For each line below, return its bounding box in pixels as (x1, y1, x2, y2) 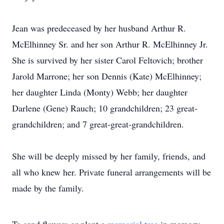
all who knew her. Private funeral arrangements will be (12, 166, 211, 178)
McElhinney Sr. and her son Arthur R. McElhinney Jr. (12, 38, 208, 50)
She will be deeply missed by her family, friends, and (12, 150, 205, 162)
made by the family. (12, 182, 84, 194)
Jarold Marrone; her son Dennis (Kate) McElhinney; (12, 70, 201, 82)
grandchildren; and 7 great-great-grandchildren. (12, 118, 184, 130)
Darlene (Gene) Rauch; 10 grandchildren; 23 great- (12, 102, 197, 114)
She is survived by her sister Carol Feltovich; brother (12, 54, 203, 66)
